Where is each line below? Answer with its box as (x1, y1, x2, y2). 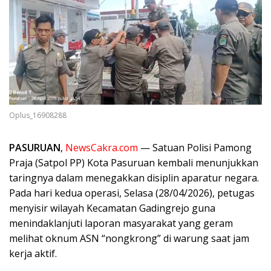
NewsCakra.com (65, 140, 138, 154)
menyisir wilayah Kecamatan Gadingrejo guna (9, 201, 215, 215)
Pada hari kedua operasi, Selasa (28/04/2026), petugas (9, 186, 255, 200)
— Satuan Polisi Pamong (138, 140, 252, 154)
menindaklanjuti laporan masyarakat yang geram (9, 216, 233, 230)
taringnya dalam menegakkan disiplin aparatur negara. (9, 171, 259, 184)
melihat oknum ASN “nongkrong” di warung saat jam (9, 231, 249, 245)
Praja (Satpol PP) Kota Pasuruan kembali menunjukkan (9, 155, 258, 169)
